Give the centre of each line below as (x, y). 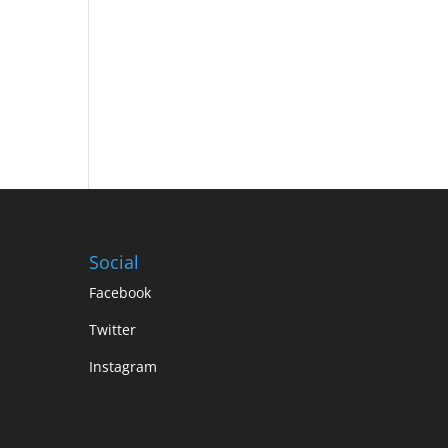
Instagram (123, 367)
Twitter (113, 330)
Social (114, 262)
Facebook (120, 293)
